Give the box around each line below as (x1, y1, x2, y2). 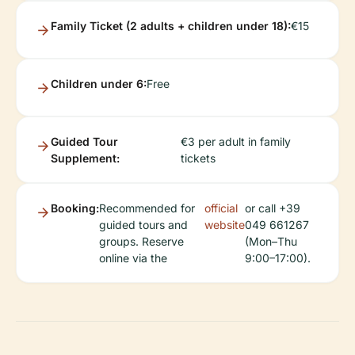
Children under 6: (51, 77, 147, 90)
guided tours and (99, 218, 188, 231)
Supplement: (51, 151, 120, 165)
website (204, 218, 245, 231)
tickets (181, 151, 216, 165)
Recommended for (99, 201, 195, 215)
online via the (99, 251, 167, 265)
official (204, 201, 238, 215)
